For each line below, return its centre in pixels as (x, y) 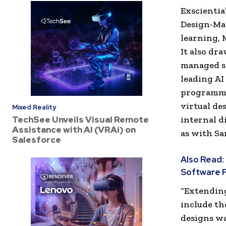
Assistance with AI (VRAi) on (74, 129)
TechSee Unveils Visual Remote (80, 119)
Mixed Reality (34, 107)
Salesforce (37, 139)
